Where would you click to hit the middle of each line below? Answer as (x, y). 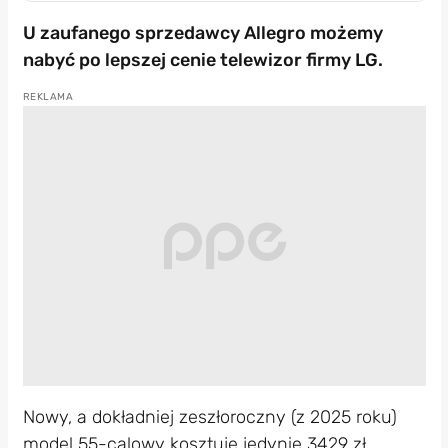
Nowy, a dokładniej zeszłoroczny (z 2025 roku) (209, 416)
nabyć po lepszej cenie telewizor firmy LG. (202, 59)
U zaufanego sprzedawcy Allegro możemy (202, 32)
